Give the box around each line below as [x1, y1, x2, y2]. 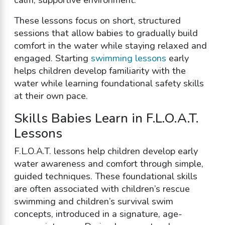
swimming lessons [90, 52, 166, 65]
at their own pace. [14, 90, 88, 102]
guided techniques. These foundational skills [14, 170, 197, 182]
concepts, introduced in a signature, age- [14, 207, 182, 220]
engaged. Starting [14, 52, 91, 65]
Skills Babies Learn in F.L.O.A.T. [14, 109, 198, 127]
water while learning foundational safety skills [14, 77, 204, 90]
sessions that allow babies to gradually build [14, 27, 198, 40]
